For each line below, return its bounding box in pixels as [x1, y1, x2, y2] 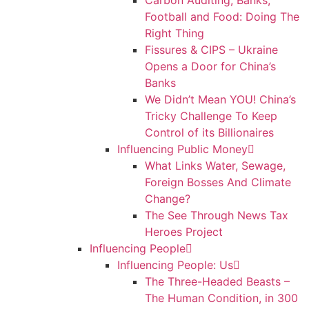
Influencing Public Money [117, 142, 248, 156]
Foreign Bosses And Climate [145, 175, 291, 189]
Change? [145, 192, 190, 206]
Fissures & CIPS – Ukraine [145, 43, 278, 57]
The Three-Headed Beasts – [145, 275, 290, 288]
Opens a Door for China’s [145, 59, 276, 73]
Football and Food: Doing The [145, 10, 299, 23]
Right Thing [145, 26, 204, 40]
